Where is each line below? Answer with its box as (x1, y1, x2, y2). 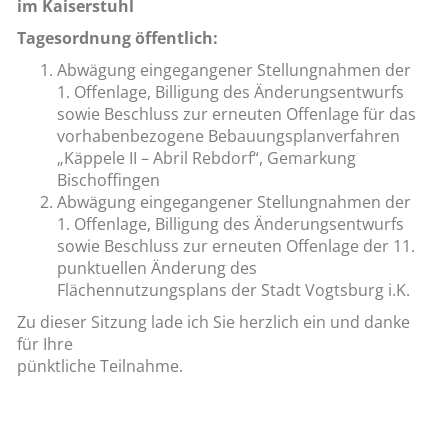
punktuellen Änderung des (57, 256, 257, 279)
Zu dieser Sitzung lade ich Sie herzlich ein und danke (17, 310, 410, 333)
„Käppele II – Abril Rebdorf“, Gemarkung (57, 146, 356, 169)
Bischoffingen (57, 168, 160, 191)
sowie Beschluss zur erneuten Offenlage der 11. (57, 234, 415, 257)
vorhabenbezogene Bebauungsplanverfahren (57, 124, 400, 147)
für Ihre (17, 332, 73, 355)
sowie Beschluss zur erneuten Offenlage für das (57, 102, 416, 125)
